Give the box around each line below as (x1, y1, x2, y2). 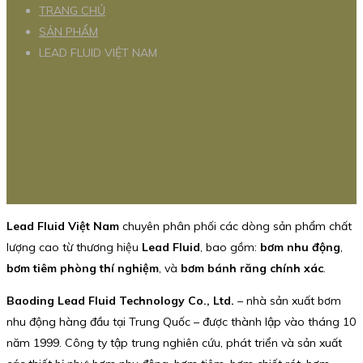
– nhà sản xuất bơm (234, 293, 341, 309)
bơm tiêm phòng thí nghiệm (6, 261, 159, 276)
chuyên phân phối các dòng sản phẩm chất (119, 219, 352, 234)
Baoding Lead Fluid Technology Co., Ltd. (6, 293, 234, 309)
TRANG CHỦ (39, 3, 105, 19)
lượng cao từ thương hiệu (6, 240, 142, 255)
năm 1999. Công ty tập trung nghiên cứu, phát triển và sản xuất (6, 335, 342, 351)
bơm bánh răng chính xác (181, 261, 323, 276)
